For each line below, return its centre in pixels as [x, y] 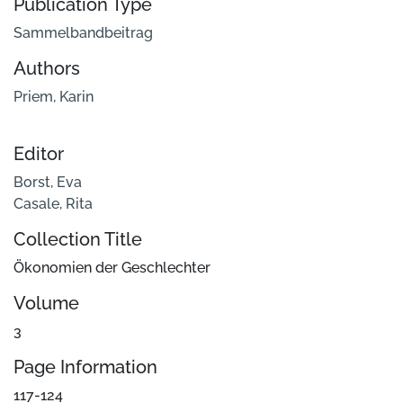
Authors [47, 69]
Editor [39, 154]
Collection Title [78, 240]
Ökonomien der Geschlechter [112, 268]
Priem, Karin [54, 97]
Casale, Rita [53, 204]
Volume [46, 304]
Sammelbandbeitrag [83, 33]
